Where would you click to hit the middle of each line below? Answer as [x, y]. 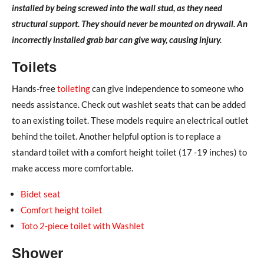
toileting [74, 88]
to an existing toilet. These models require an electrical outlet [130, 120]
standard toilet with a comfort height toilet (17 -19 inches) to [129, 152]
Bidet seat [41, 194]
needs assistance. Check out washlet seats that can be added [129, 104]
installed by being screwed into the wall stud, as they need [117, 7]
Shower [37, 253]
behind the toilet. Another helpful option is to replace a [116, 136]
